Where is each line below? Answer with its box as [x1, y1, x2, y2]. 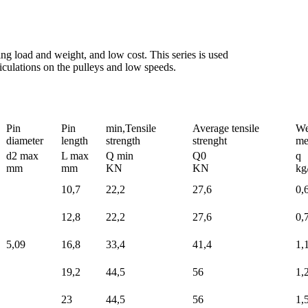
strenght [192, 134, 227, 146]
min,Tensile [106, 122, 156, 134]
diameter [6, 134, 43, 146]
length [61, 134, 88, 146]
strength [106, 134, 140, 146]
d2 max [6, 149, 38, 162]
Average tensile [192, 122, 259, 134]
